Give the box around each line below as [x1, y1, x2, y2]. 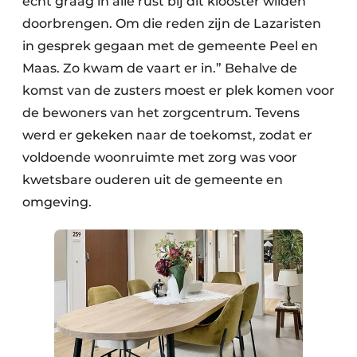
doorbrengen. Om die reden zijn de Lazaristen [22, 15, 321, 31]
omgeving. [22, 194, 92, 210]
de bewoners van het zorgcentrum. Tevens [22, 104, 300, 120]
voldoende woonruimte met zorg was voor [22, 149, 297, 165]
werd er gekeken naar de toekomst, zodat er [22, 127, 312, 143]
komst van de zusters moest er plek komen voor [22, 82, 335, 98]
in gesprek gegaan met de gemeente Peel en [22, 37, 318, 53]
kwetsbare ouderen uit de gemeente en [22, 171, 283, 187]
